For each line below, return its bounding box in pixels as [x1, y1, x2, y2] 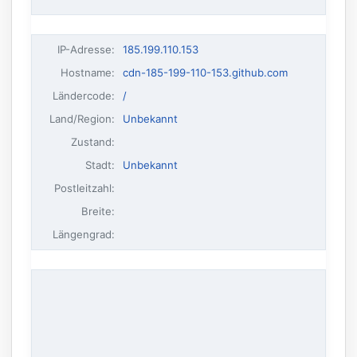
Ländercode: [53, 88, 116, 102]
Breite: [81, 204, 116, 218]
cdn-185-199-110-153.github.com [122, 65, 288, 79]
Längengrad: [53, 227, 116, 241]
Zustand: [71, 135, 116, 148]
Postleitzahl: [54, 181, 116, 194]
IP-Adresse [57, 42, 112, 56]
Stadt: [85, 158, 116, 171]
